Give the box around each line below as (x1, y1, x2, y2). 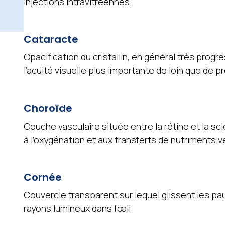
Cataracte (23, 32, 78, 47)
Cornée (23, 170, 62, 185)
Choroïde (23, 101, 72, 116)
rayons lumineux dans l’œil (23, 202, 131, 215)
